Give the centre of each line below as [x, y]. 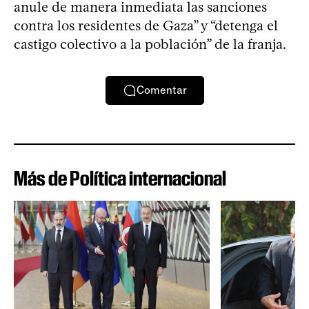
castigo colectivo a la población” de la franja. [150, 44]
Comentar [161, 90]
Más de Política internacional [120, 178]
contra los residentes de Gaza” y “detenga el [146, 25]
